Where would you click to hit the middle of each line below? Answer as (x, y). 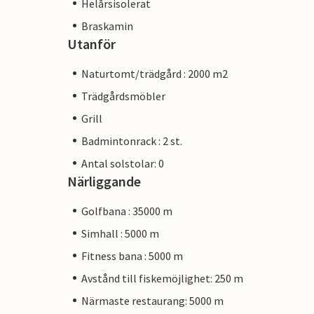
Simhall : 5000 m (120, 233)
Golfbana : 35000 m (127, 211)
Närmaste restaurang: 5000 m (152, 300)
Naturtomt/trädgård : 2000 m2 (155, 73)
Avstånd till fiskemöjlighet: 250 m (162, 278)
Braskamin (107, 26)
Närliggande (104, 181)
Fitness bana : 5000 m (132, 255)
